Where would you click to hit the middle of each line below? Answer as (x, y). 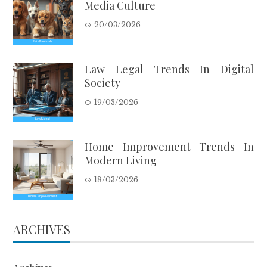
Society (103, 83)
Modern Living (121, 161)
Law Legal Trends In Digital (169, 69)
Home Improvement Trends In (169, 147)
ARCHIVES (42, 229)
